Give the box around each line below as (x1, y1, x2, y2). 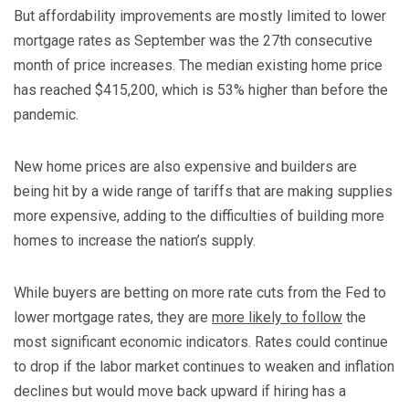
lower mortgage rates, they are (14, 309, 212, 327)
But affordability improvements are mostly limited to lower (14, 7, 386, 26)
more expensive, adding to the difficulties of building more (14, 207, 384, 225)
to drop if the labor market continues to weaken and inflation (14, 358, 394, 376)
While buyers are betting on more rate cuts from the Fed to (14, 284, 386, 302)
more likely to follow (212, 309, 342, 327)
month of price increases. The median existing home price (14, 57, 383, 75)
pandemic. (14, 106, 79, 124)
